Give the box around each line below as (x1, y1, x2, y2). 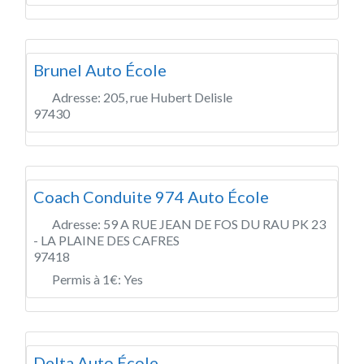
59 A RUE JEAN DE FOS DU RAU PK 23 (103, 215, 326, 232)
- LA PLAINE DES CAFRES (33, 232, 180, 248)
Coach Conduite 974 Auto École (33, 186, 269, 206)
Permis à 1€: (52, 271, 123, 287)
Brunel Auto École (33, 59, 167, 80)
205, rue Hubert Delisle (103, 89, 232, 105)
